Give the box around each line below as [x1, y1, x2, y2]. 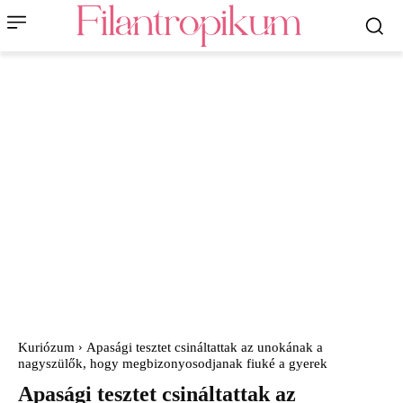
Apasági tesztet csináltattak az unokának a [86, 340, 323, 355]
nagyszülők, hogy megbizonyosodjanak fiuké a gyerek [18, 356, 327, 372]
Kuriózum [18, 340, 75, 355]
